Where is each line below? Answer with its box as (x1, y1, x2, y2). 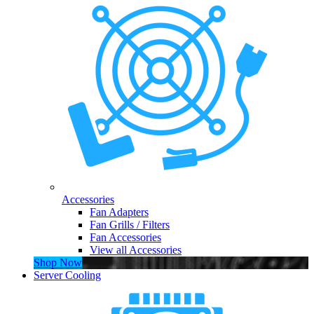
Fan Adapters (90, 206, 149, 219)
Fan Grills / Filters (90, 219, 170, 231)
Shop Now (34, 257, 82, 269)
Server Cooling (34, 269, 101, 282)
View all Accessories (90, 244, 182, 257)
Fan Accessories (90, 231, 161, 244)
